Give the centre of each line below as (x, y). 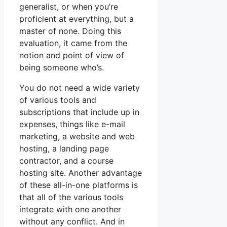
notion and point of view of (72, 55)
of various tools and (58, 100)
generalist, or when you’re (69, 7)
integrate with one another (70, 210)
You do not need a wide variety (80, 88)
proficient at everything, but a (77, 19)
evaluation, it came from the (73, 43)
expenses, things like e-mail (72, 124)
